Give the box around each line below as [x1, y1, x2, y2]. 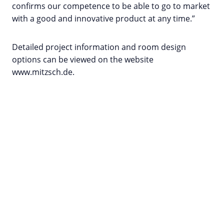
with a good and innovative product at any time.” [12, 13, 195, 24]
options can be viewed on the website [12, 54, 153, 65]
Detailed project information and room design [12, 41, 186, 53]
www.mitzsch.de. [12, 66, 74, 78]
